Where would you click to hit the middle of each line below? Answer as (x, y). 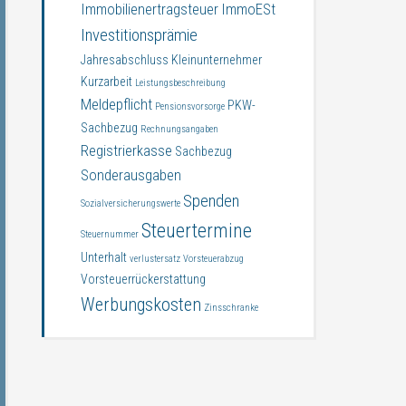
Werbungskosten (141, 304)
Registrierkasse (126, 151)
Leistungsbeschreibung (180, 83)
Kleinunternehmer (217, 60)
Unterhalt (104, 257)
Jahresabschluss (125, 60)
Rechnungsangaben (179, 129)
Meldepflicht (116, 105)
